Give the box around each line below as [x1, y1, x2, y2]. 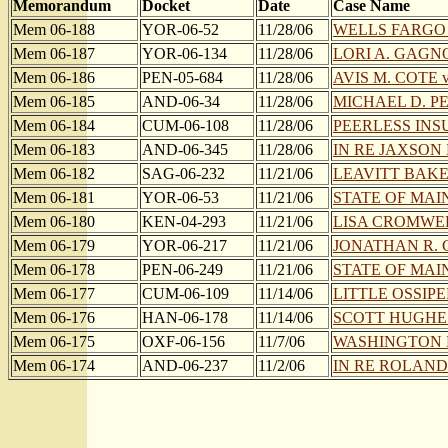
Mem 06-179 [13, 237, 95, 254]
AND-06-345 [142, 141, 228, 158]
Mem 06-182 [13, 165, 95, 182]
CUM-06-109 [142, 285, 229, 302]
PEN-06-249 [142, 261, 223, 278]
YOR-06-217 [142, 237, 227, 254]
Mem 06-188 [13, 21, 95, 38]
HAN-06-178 [142, 309, 228, 326]
